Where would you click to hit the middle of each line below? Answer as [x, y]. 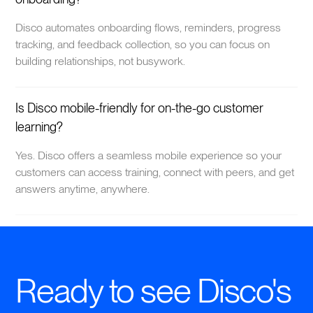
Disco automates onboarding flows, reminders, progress [148, 27]
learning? [39, 127]
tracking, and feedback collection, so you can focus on [143, 44]
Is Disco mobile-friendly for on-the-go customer [140, 108]
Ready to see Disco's [153, 291]
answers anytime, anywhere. [83, 189]
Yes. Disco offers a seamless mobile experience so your [149, 156]
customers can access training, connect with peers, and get [155, 173]
